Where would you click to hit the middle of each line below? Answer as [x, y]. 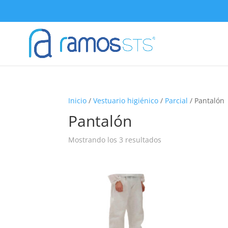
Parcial [177, 101]
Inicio [78, 101]
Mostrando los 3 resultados [115, 140]
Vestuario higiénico [126, 101]
